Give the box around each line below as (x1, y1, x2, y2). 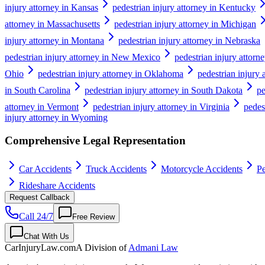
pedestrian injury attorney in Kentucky (112, 2, 256, 12)
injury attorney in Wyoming (5, 112, 108, 122)
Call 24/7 (19, 211, 53, 222)
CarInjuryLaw (5, 243, 57, 253)
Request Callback (9, 193, 70, 202)
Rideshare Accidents (19, 180, 95, 191)
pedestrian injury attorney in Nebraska (118, 35, 260, 46)
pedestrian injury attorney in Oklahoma (38, 68, 183, 79)
